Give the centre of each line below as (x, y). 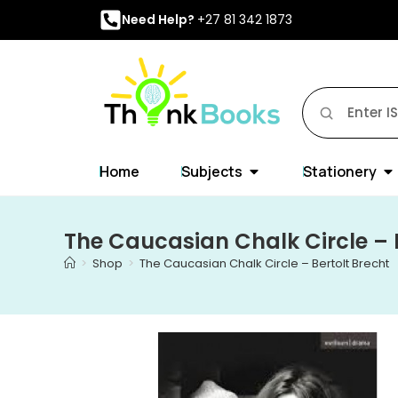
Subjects (212, 171)
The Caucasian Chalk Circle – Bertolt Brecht (264, 263)
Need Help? (159, 19)
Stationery (340, 171)
